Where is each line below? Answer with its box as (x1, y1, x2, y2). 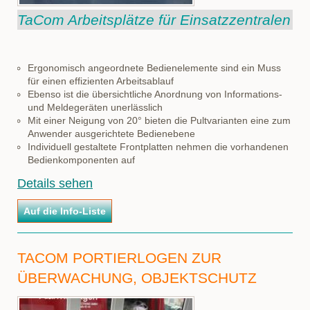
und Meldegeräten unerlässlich (28, 102, 163, 113)
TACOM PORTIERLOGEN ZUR (17, 250, 221, 266)
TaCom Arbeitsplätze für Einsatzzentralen (17, 12, 291, 28)
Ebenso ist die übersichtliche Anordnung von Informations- (28, 89, 282, 100)
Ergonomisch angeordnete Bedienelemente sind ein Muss (28, 62, 281, 73)
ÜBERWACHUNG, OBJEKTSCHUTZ (17, 270, 257, 286)
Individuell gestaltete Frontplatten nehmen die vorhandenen (28, 141, 289, 152)
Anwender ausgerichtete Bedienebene (28, 128, 195, 139)
